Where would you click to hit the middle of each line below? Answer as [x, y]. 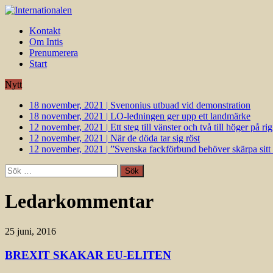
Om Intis [46, 42]
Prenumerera [54, 53]
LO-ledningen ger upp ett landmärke [180, 116]
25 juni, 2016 [30, 231]
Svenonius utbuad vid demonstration [180, 105]
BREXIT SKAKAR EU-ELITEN [88, 255]
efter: [14, 180]
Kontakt [45, 31]
